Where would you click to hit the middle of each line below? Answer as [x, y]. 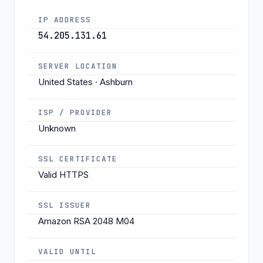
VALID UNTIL [68, 251]
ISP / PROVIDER [75, 112]
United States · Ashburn [85, 82]
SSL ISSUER [65, 205]
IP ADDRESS [65, 19]
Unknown [57, 128]
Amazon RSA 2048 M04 [86, 221]
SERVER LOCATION [78, 66]
